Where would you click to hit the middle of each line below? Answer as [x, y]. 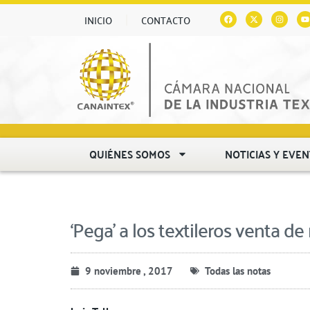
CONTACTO [166, 20]
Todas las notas [238, 271]
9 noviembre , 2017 [129, 271]
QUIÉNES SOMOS [130, 154]
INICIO [98, 20]
